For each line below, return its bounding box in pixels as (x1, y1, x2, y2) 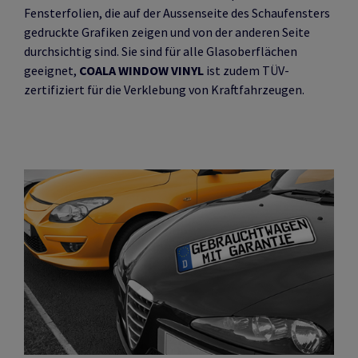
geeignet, (24, 62, 79, 78)
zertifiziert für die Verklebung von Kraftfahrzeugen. (24, 81, 304, 97)
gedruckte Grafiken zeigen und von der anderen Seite (24, 23, 310, 40)
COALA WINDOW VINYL (79, 62, 204, 78)
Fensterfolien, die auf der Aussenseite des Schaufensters (24, 4, 330, 21)
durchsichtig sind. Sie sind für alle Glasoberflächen (24, 42, 297, 59)
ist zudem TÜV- (204, 62, 289, 78)
